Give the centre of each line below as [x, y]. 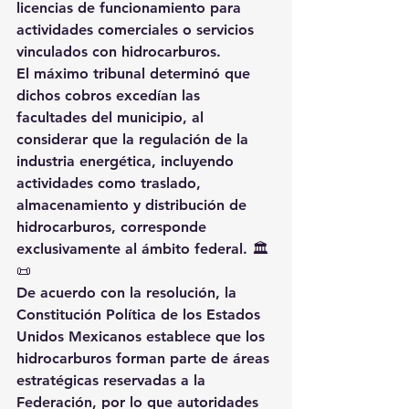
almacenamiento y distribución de [134, 204]
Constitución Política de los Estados [141, 314]
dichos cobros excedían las [110, 95]
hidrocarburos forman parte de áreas [145, 358]
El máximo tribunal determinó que [136, 73]
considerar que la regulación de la [135, 139]
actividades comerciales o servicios [137, 29]
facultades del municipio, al [112, 117]
